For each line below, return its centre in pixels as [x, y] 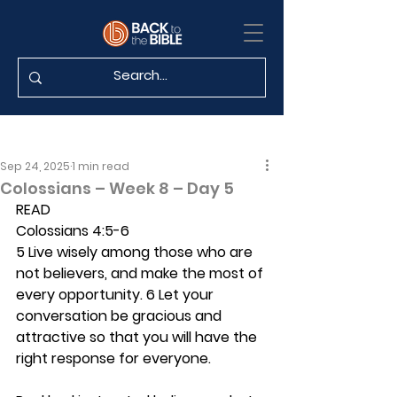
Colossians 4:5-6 [73, 231]
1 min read [101, 166]
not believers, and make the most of [141, 273]
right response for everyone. [113, 358]
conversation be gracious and [121, 316]
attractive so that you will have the [138, 337]
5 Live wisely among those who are [136, 252]
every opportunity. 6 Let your [117, 295]
